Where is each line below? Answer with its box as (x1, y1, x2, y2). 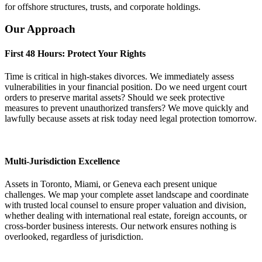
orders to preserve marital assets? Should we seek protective (5, 92, 225, 102)
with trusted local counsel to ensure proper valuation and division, (5, 200, 246, 211)
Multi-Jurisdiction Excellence (5, 156, 120, 167)
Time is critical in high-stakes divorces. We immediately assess (5, 71, 234, 81)
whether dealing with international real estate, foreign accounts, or (5, 211, 247, 221)
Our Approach (5, 23, 75, 36)
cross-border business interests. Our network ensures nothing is (5, 221, 236, 232)
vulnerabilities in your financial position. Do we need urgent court (5, 81, 247, 92)
